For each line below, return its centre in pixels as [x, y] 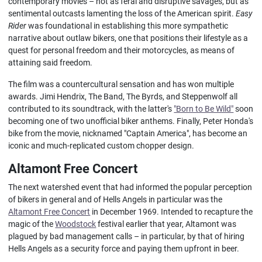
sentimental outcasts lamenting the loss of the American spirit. [122, 13]
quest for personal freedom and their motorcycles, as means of [122, 50]
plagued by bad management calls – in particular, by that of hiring [127, 236]
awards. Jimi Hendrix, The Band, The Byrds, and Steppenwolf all [123, 96]
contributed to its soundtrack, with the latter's [91, 109]
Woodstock [76, 224]
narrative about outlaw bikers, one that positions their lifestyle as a [128, 38]
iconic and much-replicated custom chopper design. [101, 146]
